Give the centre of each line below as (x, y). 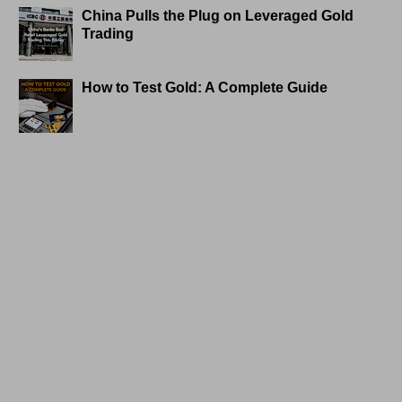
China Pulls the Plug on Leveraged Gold (218, 16)
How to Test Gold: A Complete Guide (205, 88)
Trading (108, 34)
